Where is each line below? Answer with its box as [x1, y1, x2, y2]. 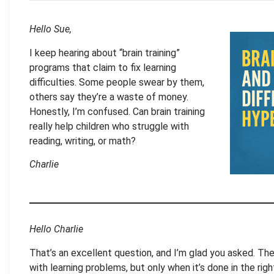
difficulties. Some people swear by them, [29, 76, 204, 88]
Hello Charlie [29, 223, 83, 235]
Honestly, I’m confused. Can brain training [29, 105, 205, 117]
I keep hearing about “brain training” [29, 46, 180, 59]
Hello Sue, [29, 23, 72, 35]
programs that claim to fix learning [29, 61, 176, 73]
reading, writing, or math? [29, 135, 136, 147]
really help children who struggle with [29, 120, 189, 132]
